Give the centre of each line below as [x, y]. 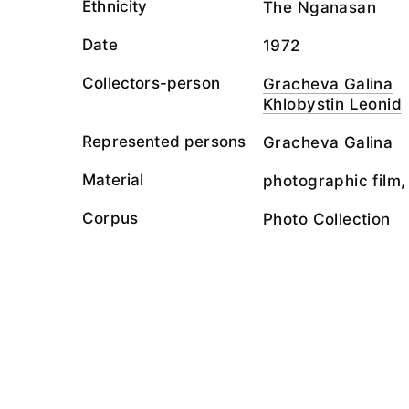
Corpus [110, 218]
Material [113, 180]
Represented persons [164, 142]
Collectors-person [151, 83]
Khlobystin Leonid [333, 104]
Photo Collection [327, 219]
